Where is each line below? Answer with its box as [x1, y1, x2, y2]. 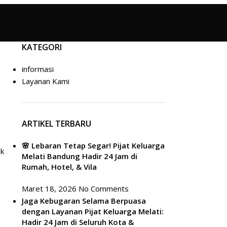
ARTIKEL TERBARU [21, 118, 91, 129]
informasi [21, 64, 54, 74]
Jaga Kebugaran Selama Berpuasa [21, 196, 146, 206]
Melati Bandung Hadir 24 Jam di [21, 151, 137, 161]
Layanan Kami [21, 76, 69, 86]
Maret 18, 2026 [21, 183, 77, 194]
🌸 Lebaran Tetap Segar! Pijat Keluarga [21, 140, 165, 150]
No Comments [78, 183, 129, 194]
